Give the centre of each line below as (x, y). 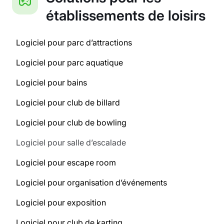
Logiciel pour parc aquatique (69, 63)
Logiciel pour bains (51, 83)
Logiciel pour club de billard (68, 103)
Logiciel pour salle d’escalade (71, 143)
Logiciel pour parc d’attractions (74, 43)
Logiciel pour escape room (66, 163)
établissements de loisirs (126, 16)
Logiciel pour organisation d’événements (91, 183)
